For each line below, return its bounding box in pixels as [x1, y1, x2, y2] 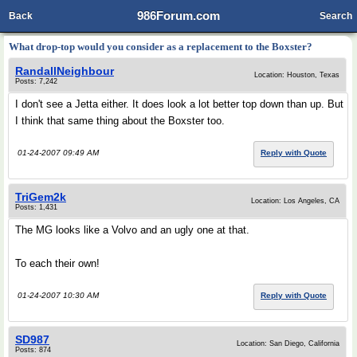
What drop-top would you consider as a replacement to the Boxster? [9, 41, 312, 53]
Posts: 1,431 [15, 203, 57, 211]
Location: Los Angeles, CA [251, 197, 339, 205]
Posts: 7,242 [15, 77, 57, 85]
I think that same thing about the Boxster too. [15, 115, 225, 127]
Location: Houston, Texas [254, 71, 339, 79]
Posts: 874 [15, 346, 51, 354]
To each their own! [15, 257, 100, 269]
